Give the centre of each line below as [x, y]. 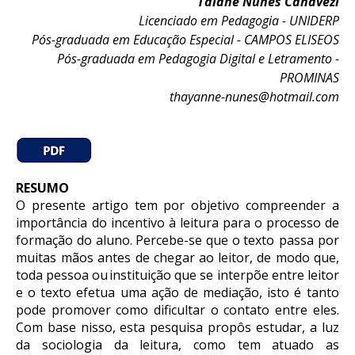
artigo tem [124, 205]
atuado [293, 345]
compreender [285, 205]
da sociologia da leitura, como [121, 345]
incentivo [138, 223]
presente [58, 205]
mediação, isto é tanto [271, 292]
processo [293, 223]
